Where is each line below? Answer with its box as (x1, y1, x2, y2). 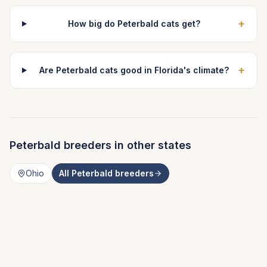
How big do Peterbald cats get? (68, 18, 201, 29)
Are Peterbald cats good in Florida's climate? (39, 65, 229, 75)
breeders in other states (61, 139, 191, 151)
